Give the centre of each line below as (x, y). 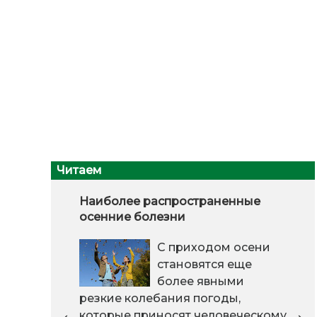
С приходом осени (214, 248)
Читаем (79, 170)
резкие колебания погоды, (160, 299)
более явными (201, 282)
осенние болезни (132, 217)
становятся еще (204, 265)
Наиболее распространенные (170, 202)
